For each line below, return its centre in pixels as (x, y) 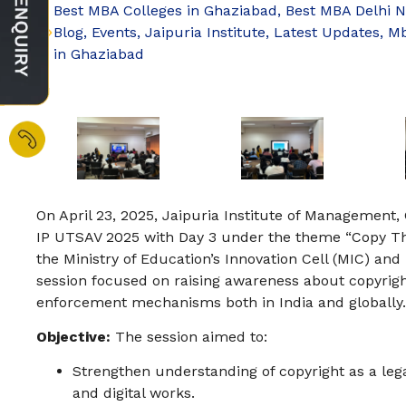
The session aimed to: (189, 336)
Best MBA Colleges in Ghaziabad (165, 11)
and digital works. (134, 393)
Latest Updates (327, 33)
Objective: (73, 336)
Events (114, 33)
